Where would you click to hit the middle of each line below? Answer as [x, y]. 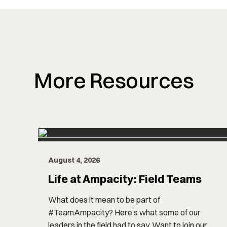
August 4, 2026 [74, 160]
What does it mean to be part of [104, 200]
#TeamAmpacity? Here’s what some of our [125, 213]
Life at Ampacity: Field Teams [125, 179]
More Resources [114, 81]
